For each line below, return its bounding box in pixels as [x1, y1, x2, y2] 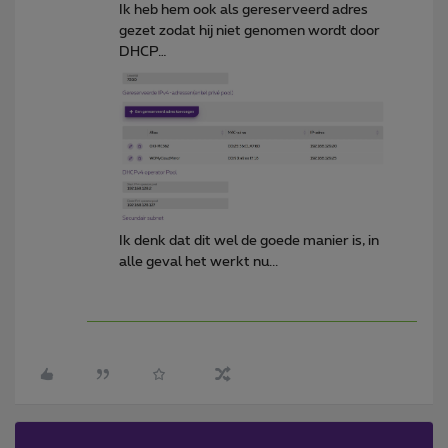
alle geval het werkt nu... [119, 255, 278, 269]
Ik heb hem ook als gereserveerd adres [119, 3, 368, 18]
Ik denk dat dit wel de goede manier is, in [119, 234, 379, 248]
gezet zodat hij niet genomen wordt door [119, 24, 380, 39]
